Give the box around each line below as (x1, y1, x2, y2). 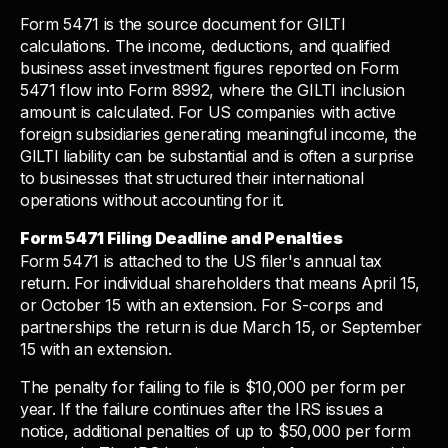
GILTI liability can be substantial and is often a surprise (20, 145, 414, 166)
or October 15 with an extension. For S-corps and (20, 294, 383, 315)
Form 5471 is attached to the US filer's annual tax (20, 250, 382, 271)
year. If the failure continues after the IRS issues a (20, 398, 384, 419)
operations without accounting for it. (20, 189, 285, 210)
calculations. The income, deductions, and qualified (20, 35, 390, 56)
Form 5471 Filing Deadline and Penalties (20, 227, 343, 248)
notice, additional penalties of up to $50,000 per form (20, 420, 411, 441)
